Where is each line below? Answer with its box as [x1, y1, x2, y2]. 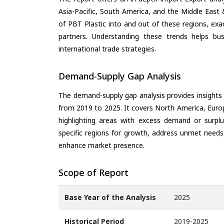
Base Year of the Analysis [64, 192, 156, 202]
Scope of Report [58, 166, 128, 178]
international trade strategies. [58, 44, 156, 54]
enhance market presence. [58, 140, 144, 150]
